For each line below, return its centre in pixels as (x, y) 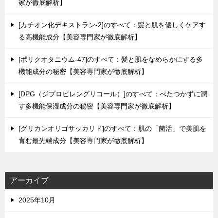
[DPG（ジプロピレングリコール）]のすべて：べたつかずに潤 (113, 94)
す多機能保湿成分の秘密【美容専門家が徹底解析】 (97, 106)
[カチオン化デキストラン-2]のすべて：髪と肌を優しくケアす (112, 25)
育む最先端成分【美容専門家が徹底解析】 (83, 141)
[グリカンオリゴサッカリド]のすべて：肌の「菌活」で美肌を (112, 128)
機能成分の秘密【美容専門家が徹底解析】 (83, 72)
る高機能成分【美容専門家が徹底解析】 (80, 37)
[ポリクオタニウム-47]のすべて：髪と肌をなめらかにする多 (111, 59)
